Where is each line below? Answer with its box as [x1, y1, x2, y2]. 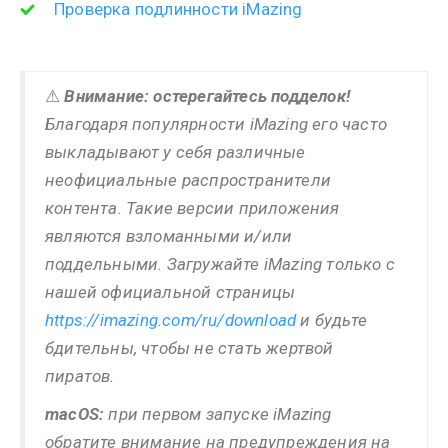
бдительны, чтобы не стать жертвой [45, 338, 334, 358]
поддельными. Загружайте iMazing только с [45, 254, 395, 274]
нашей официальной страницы [45, 282, 296, 302]
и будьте [296, 310, 368, 330]
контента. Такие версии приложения [45, 198, 340, 218]
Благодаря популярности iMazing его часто [45, 114, 387, 134]
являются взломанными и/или [45, 226, 293, 246]
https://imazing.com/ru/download [45, 310, 297, 330]
